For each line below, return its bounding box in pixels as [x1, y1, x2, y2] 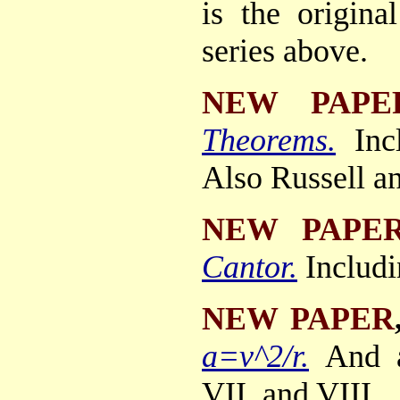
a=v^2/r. [202, 337, 309, 374]
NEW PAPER [202, 300, 395, 337]
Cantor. [202, 248, 297, 285]
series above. [202, 32, 368, 69]
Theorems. [202, 121, 336, 158]
